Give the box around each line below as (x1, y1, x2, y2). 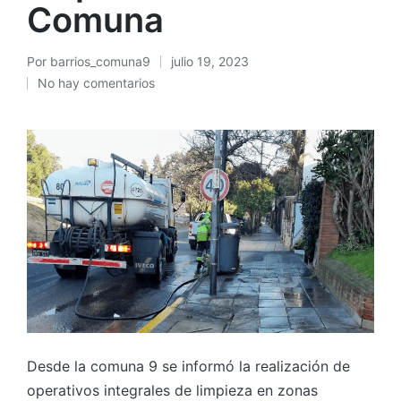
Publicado (26, 63, 84, 79)
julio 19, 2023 (171, 53, 249, 69)
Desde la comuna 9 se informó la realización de (27, 357, 350, 376)
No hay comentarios (38, 74, 155, 90)
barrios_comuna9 (50, 53, 150, 69)
